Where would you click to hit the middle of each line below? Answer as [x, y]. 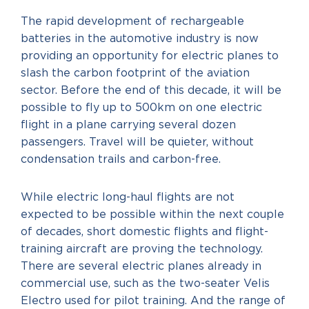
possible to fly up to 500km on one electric [141, 108]
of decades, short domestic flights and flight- [144, 232]
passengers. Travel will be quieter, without [137, 142]
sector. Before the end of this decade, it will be [151, 90]
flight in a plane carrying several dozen [128, 125]
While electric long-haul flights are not [128, 197]
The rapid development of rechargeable [132, 21]
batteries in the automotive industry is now [140, 39]
